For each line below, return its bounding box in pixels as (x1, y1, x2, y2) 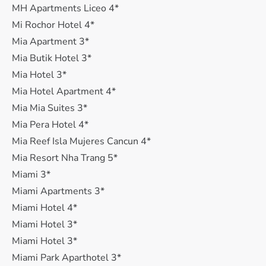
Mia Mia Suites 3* (12, 102, 87, 115)
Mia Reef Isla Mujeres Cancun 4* (12, 135, 151, 148)
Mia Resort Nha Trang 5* (12, 151, 118, 164)
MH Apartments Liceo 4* (12, 2, 119, 15)
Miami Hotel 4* (12, 201, 77, 214)
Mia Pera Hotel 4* (12, 118, 88, 131)
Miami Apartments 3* (12, 185, 104, 198)
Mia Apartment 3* (12, 35, 89, 48)
